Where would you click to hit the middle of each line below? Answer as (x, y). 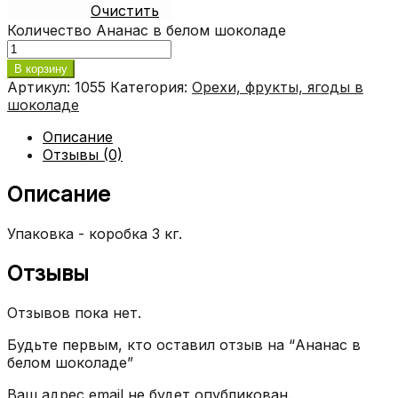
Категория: (151, 87)
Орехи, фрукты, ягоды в (278, 87)
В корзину (41, 68)
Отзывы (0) (83, 154)
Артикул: (41, 87)
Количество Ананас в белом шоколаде (147, 30)
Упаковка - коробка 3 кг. (95, 233)
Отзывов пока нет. (74, 312)
